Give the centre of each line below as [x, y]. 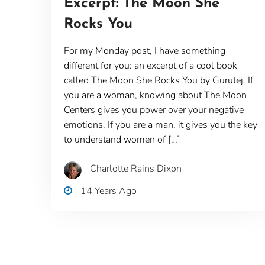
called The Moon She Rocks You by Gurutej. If [158, 80]
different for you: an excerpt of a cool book [150, 65]
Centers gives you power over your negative [153, 110]
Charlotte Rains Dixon [135, 168]
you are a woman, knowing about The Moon [155, 95]
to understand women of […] [122, 139]
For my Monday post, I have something [144, 51]
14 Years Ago [108, 191]
